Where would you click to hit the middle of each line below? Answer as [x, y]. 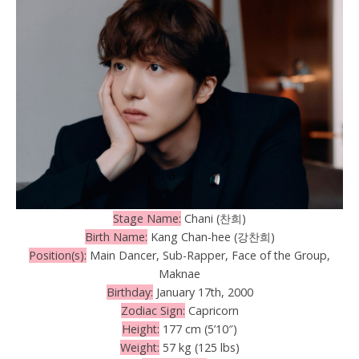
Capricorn [212, 311]
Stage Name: [147, 219]
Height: [141, 329]
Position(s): [58, 256]
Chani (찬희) [214, 219]
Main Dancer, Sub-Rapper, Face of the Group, [208, 256]
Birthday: [129, 292]
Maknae [179, 274]
